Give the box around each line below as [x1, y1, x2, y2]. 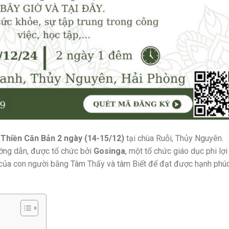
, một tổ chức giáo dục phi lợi [125, 146, 227, 156]
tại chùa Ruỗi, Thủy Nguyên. [124, 133, 223, 144]
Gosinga [94, 146, 125, 156]
